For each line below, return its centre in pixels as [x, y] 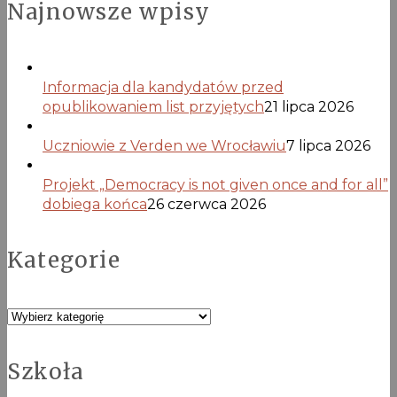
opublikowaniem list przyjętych [153, 107]
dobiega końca [95, 205]
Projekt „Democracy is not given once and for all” [215, 185]
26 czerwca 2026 [206, 205]
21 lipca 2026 [309, 107]
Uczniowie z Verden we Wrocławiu [164, 146]
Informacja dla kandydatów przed [163, 88]
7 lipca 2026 [328, 146]
